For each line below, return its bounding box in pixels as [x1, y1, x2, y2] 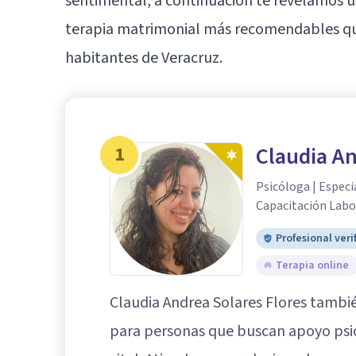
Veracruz [161, 47, 219, 70]
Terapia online [276, 257, 349, 274]
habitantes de [65, 47, 161, 70]
